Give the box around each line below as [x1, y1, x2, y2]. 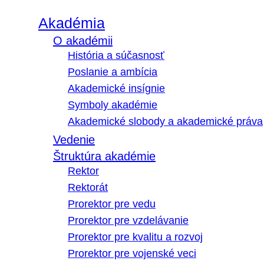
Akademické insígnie [68, 82, 165, 95]
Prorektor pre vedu [68, 198, 156, 210]
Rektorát [68, 181, 108, 194]
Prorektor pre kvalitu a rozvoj [68, 231, 203, 243]
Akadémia [38, 15, 105, 32]
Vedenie [53, 133, 95, 147]
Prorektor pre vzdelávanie [68, 214, 189, 227]
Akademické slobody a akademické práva [68, 115, 263, 128]
